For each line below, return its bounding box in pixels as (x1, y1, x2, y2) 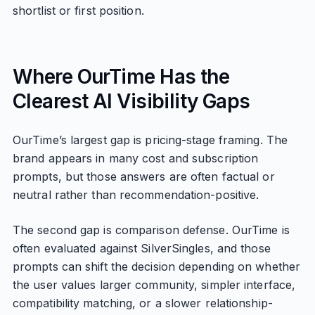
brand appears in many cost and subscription (12, 151, 259, 165)
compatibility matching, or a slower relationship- (12, 296, 273, 310)
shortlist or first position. (12, 4, 144, 18)
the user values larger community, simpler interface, (12, 278, 296, 292)
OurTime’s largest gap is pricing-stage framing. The (12, 133, 288, 147)
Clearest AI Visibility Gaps (12, 89, 250, 113)
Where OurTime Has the (12, 65, 230, 89)
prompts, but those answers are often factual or (12, 169, 275, 184)
